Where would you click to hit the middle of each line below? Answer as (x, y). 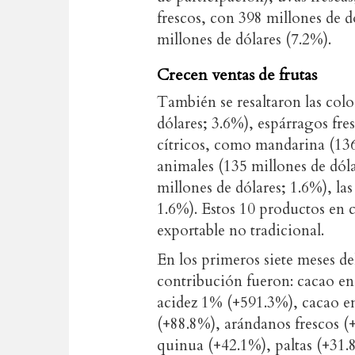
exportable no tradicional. (240, 231)
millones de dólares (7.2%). (244, 40)
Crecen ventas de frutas (237, 75)
